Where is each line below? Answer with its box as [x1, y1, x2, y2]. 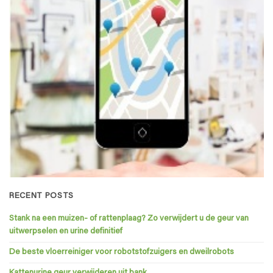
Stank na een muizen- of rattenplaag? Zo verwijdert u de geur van [9, 214, 249, 223]
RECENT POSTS [9, 191, 74, 200]
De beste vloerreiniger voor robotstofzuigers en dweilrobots [9, 247, 234, 257]
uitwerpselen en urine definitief [9, 227, 122, 236]
